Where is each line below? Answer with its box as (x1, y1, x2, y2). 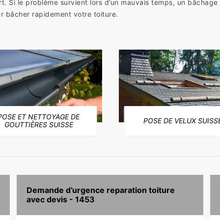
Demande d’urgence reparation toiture (26, 185, 175, 195)
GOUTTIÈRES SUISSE (4, 120, 73, 129)
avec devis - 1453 (26, 194, 95, 204)
